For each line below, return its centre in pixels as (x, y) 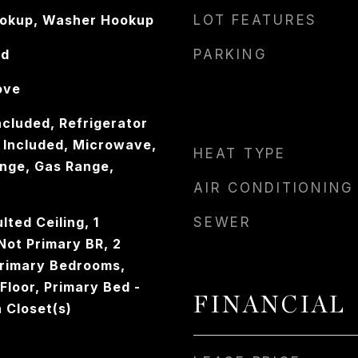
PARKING (231, 54)
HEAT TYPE (240, 153)
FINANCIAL (270, 306)
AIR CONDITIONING (274, 188)
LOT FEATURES (255, 20)
